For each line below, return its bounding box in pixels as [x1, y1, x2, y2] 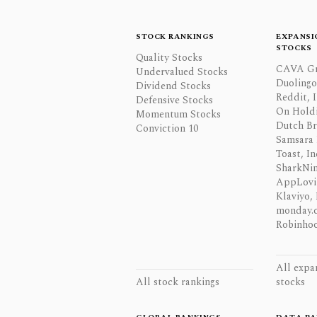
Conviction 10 [136, 121, 198, 136]
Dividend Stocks [136, 79, 211, 93]
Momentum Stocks [136, 107, 221, 122]
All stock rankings [136, 275, 219, 289]
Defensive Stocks [136, 93, 213, 108]
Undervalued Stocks [136, 64, 228, 79]
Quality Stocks [136, 50, 202, 65]
